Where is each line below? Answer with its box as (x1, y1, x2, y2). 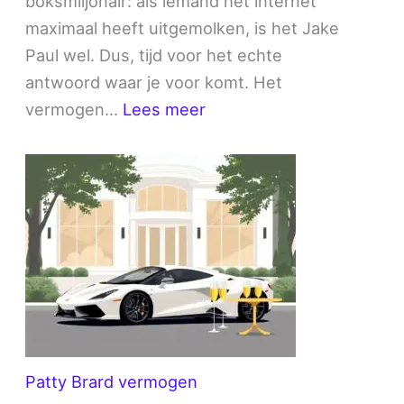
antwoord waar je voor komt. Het (25, 71, 283, 92)
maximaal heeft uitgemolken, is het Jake (25, 17, 340, 38)
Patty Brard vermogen (25, 371, 198, 391)
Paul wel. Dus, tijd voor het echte (25, 44, 283, 65)
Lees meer (123, 98, 207, 119)
